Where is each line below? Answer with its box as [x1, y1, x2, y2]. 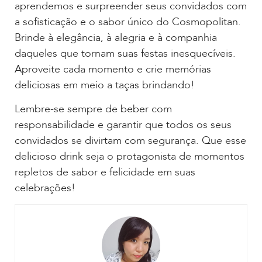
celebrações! [15, 180, 75, 195]
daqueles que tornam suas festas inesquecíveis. [15, 46, 236, 61]
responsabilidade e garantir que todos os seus [15, 117, 232, 132]
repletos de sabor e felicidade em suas [15, 164, 195, 180]
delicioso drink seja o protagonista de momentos [15, 149, 244, 164]
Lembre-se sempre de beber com [15, 101, 172, 116]
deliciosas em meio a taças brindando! [15, 77, 195, 92]
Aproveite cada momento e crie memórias [15, 61, 211, 77]
